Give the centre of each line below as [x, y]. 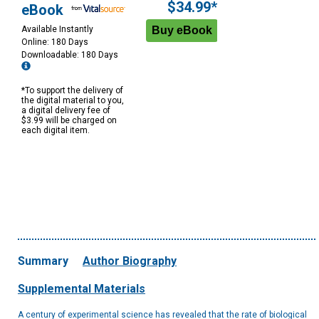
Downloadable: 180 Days [71, 55]
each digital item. [56, 131]
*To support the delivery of [72, 91]
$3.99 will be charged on [69, 121]
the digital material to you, [73, 101]
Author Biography [130, 261]
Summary [43, 261]
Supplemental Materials [82, 289]
